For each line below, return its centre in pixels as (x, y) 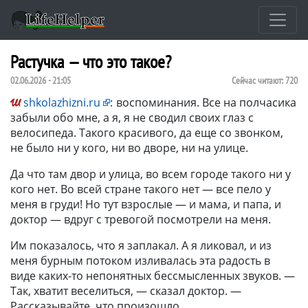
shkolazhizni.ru (62, 102)
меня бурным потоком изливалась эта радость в (140, 260)
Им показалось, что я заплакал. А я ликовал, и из (141, 245)
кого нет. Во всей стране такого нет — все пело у (141, 189)
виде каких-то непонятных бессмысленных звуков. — (153, 275)
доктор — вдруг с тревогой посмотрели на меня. (141, 219)
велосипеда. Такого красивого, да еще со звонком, (147, 132)
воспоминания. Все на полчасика (206, 102)
